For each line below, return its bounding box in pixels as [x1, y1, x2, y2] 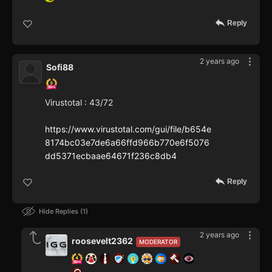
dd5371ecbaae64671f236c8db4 [45, 151, 177, 161]
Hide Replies [39, 207, 80, 216]
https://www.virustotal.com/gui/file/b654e [45, 124, 211, 135]
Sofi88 [46, 62, 73, 73]
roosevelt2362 [72, 236, 133, 246]
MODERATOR [139, 238, 177, 246]
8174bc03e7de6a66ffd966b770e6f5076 [45, 137, 209, 148]
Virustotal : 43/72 [45, 97, 113, 108]
